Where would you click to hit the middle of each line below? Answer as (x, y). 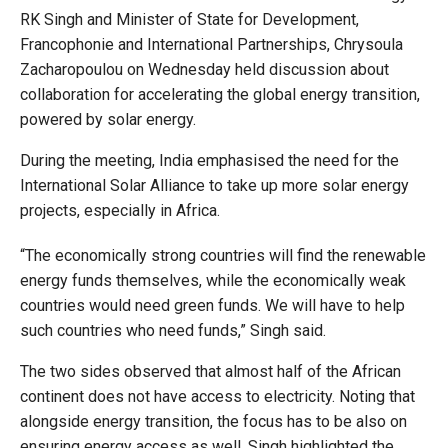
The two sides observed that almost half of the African (210, 371)
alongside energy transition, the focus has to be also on (213, 421)
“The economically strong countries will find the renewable (223, 255)
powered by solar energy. (108, 119)
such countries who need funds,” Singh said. (173, 330)
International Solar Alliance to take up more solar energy (214, 185)
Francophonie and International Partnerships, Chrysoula (211, 44)
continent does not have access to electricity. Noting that (217, 396)
